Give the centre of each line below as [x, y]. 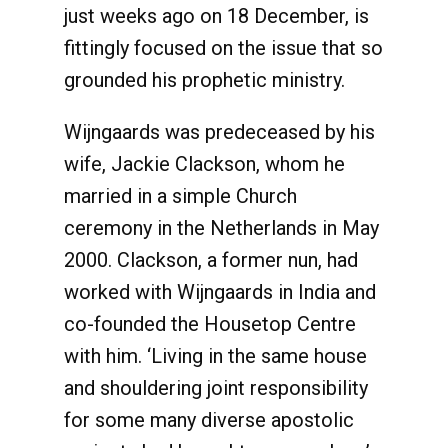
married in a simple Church [180, 196]
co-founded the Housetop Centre [210, 324]
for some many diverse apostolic [209, 420]
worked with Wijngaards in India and [220, 292]
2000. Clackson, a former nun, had [211, 260]
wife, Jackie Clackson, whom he [204, 164]
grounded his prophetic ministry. [204, 80]
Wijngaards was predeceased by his [219, 132]
